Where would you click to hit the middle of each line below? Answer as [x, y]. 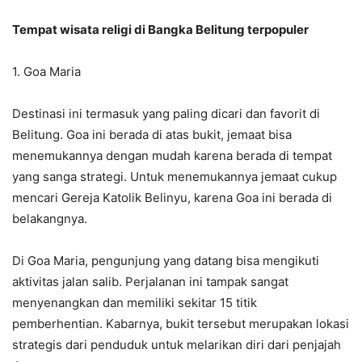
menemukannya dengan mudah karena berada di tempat [172, 156]
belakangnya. [50, 219]
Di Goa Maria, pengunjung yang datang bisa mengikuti [166, 261]
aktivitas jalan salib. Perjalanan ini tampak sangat [150, 282]
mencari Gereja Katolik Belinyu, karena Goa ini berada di [172, 198]
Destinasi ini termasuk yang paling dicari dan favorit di [166, 114]
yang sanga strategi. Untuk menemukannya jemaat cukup [175, 177]
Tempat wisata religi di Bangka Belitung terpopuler [160, 30]
